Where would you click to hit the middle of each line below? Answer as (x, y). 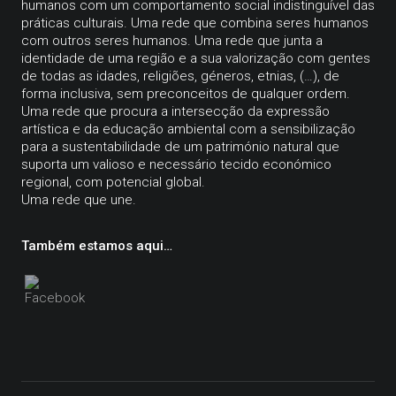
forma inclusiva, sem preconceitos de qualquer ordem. (186, 93)
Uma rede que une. (79, 199)
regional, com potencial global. (113, 182)
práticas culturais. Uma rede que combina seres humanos (195, 23)
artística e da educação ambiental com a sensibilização (188, 129)
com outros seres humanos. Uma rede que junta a (172, 40)
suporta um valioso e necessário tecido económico (176, 164)
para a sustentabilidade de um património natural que (180, 146)
